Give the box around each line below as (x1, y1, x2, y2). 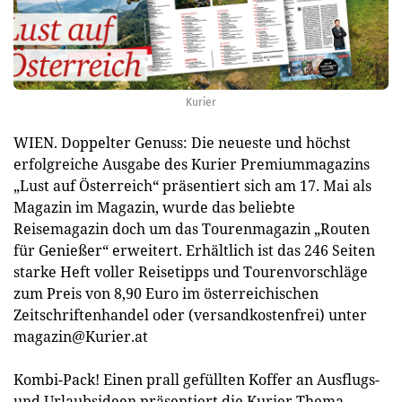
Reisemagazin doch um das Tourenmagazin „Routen (13, 219, 370, 239)
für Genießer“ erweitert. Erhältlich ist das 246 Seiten (13, 240, 375, 260)
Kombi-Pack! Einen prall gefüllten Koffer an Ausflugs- (13, 370, 380, 389)
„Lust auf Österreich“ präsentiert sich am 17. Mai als (13, 176, 371, 196)
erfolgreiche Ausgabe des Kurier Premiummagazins (13, 154, 370, 174)
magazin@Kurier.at (13, 327, 148, 346)
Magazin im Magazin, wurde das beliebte (13, 197, 295, 217)
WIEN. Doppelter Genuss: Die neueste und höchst (13, 133, 351, 153)
